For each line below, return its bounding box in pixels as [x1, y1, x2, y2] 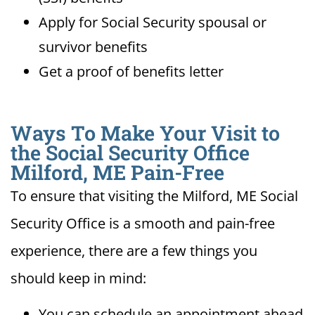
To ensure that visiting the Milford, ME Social [11, 186, 298, 206]
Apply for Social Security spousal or [39, 13, 266, 32]
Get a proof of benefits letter [39, 62, 224, 82]
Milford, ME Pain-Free [11, 159, 224, 186]
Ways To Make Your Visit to [11, 120, 280, 147]
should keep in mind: [11, 269, 146, 288]
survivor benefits [39, 37, 148, 57]
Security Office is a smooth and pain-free [11, 214, 275, 233]
